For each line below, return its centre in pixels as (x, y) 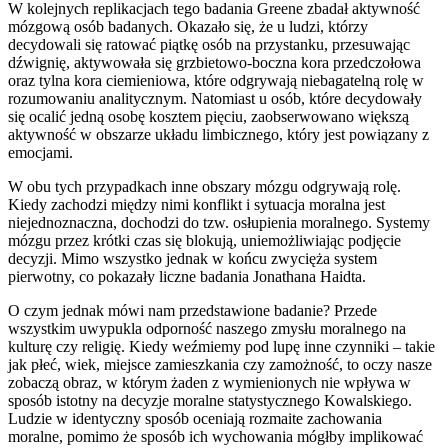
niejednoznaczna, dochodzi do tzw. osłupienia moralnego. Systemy (219, 222)
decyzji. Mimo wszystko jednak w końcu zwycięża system (192, 258)
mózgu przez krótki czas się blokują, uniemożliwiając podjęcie (204, 240)
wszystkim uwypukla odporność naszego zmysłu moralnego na (207, 328)
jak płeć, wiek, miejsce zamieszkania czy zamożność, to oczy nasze (220, 364)
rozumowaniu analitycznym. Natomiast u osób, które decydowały (215, 98)
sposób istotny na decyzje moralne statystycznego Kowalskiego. (210, 400)
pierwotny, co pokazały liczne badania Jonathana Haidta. (187, 276)
